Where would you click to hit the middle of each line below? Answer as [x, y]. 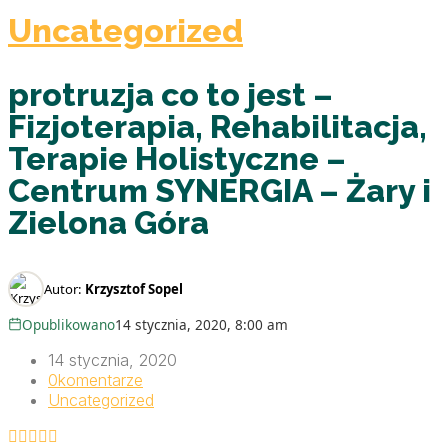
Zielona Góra [108, 222]
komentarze [100, 379]
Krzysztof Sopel [134, 288]
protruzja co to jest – [170, 94]
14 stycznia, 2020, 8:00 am [202, 324]
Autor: [64, 288]
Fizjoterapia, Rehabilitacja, [217, 126]
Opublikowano [69, 324]
